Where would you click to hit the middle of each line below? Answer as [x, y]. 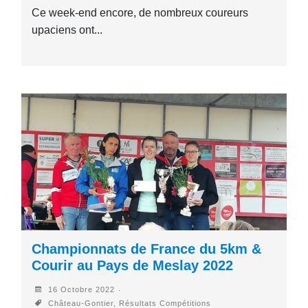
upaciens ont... [67, 30]
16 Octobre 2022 [80, 290]
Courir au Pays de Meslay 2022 [133, 266]
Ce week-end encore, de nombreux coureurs [140, 13]
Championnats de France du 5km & [147, 249]
